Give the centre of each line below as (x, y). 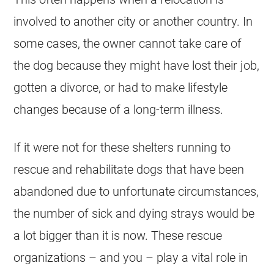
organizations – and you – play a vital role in (131, 257)
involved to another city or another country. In (133, 21)
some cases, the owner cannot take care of (128, 43)
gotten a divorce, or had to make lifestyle (121, 87)
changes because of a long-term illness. (119, 109)
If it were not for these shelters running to (122, 147)
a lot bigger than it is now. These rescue (118, 235)
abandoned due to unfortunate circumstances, (136, 191)
